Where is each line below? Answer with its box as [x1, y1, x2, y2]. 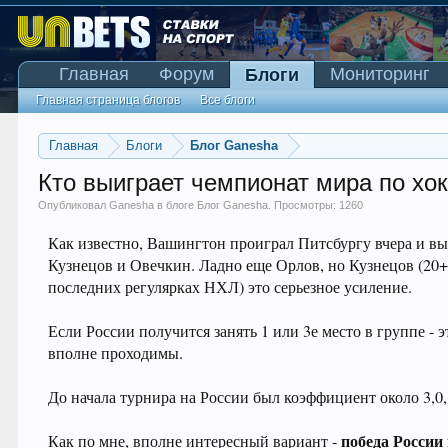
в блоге [154, 199, 198, 211]
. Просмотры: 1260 [268, 199, 364, 211]
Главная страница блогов [36, 93, 181, 107]
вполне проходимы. [48, 342, 184, 364]
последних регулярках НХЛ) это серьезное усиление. [48, 276, 413, 298]
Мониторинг [330, 64, 431, 84]
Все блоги [200, 93, 256, 107]
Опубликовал [38, 199, 110, 211]
